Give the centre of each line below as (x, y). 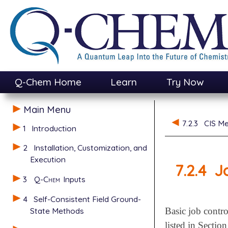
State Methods (57, 211)
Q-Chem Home (48, 82)
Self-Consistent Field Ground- (88, 199)
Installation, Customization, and (91, 148)
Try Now (185, 82)
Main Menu (47, 109)
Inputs (74, 179)
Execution (48, 160)
